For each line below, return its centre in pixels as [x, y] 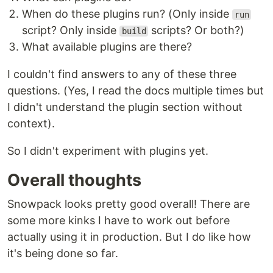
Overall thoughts [74, 180]
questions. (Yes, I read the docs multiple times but [136, 90]
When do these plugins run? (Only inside [127, 14]
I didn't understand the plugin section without [125, 107]
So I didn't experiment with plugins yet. [108, 151]
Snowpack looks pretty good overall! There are [129, 204]
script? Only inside [71, 30]
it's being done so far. [63, 253]
